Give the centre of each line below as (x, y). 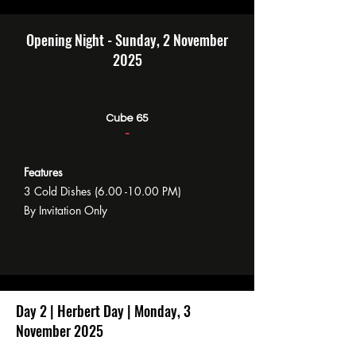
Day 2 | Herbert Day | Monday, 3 (103, 311)
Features (45, 172)
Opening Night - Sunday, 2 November (127, 40)
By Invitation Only (66, 210)
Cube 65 (127, 118)
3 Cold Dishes (59, 191)
